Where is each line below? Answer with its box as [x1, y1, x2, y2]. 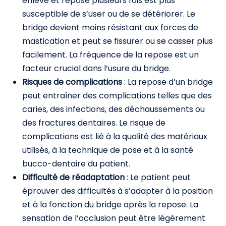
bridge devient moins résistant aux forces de [22, 22, 198, 33]
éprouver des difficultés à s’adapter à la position [22, 185, 213, 197]
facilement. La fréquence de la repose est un [22, 49, 199, 61]
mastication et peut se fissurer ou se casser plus [22, 35, 213, 47]
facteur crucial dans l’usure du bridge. [22, 63, 171, 74]
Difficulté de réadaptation [22, 172, 127, 183]
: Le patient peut [127, 172, 191, 183]
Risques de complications [22, 76, 124, 88]
